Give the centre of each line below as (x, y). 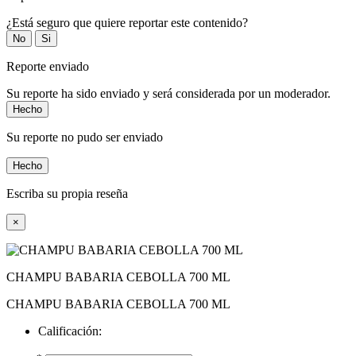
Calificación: (70, 331)
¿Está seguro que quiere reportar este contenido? (127, 23)
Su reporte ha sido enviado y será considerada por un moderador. (168, 94)
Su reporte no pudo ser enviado (85, 137)
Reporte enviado (48, 67)
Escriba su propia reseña (67, 194)
